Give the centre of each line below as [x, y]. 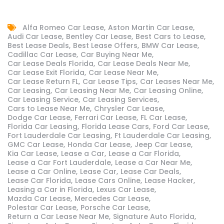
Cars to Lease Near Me [49, 108]
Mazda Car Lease [39, 198]
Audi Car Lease [35, 36]
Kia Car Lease [32, 153]
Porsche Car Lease [114, 207]
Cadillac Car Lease [42, 54]
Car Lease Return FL [43, 81]
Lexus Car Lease [125, 189]
